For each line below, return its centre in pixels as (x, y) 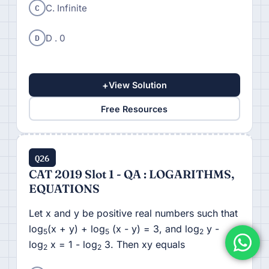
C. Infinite (66, 8)
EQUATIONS (64, 189)
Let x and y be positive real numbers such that (133, 213)
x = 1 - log (72, 245)
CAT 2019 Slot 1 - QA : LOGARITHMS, (131, 174)
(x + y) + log (76, 229)
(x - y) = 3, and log (154, 229)
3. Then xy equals (143, 245)
